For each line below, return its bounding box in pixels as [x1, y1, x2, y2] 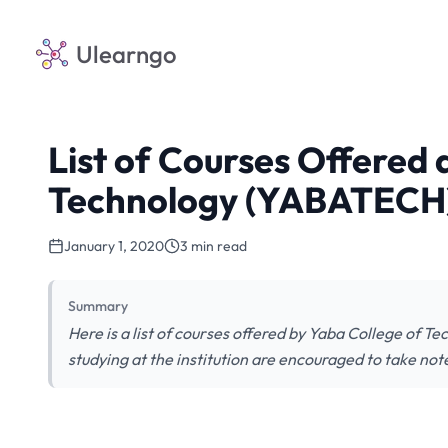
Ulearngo [76, 39, 177, 69]
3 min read [180, 237, 247, 255]
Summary [68, 297, 128, 315]
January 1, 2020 [64, 237, 164, 255]
